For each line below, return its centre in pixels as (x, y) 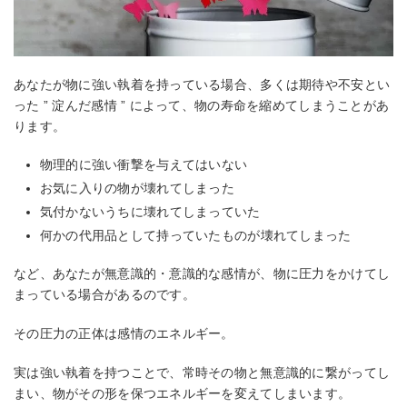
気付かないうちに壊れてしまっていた (150, 212)
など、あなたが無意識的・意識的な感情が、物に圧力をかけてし (202, 274)
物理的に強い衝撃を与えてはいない (144, 165)
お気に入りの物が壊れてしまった (137, 189)
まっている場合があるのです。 (104, 295)
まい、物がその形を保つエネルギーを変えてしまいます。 (183, 393)
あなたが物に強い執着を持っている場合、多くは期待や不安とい (202, 84)
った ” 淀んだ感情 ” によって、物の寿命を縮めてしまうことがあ (202, 105)
